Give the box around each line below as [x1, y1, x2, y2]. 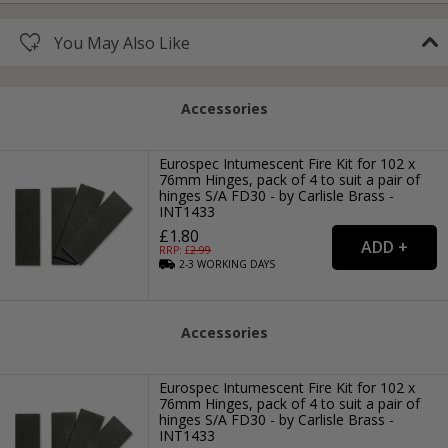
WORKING [197, 256, 248, 271]
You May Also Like [54, 31, 190, 54]
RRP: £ [159, 242, 191, 257]
